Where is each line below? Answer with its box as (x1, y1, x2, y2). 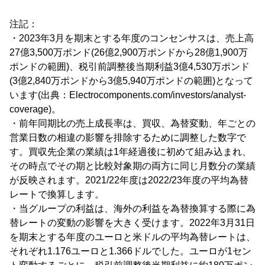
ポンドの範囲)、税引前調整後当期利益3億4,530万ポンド (9, 62, 250, 72)
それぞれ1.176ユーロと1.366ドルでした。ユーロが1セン (9, 246, 251, 257)
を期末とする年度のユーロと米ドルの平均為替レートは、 (9, 232, 256, 243)
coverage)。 (9, 104, 61, 115)
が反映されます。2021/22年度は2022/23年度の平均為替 (9, 175, 248, 186)
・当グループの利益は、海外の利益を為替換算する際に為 (9, 203, 256, 214)
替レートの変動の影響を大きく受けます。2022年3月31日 (9, 218, 255, 228)
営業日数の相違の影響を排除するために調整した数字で (9, 132, 246, 143)
